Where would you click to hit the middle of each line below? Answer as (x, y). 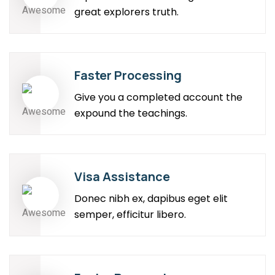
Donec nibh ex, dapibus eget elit (151, 199)
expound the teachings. (131, 114)
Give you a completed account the (158, 98)
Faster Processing (128, 76)
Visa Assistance (122, 177)
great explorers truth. (126, 12)
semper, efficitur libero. (130, 215)
